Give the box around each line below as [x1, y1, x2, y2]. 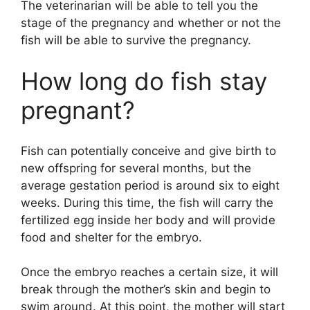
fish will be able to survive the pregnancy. [21, 33, 251, 47]
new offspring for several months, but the [21, 161, 251, 175]
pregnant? [21, 95, 135, 125]
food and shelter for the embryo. [21, 230, 202, 244]
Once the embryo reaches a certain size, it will [21, 265, 278, 280]
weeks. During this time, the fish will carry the [21, 195, 273, 210]
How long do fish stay [21, 66, 267, 96]
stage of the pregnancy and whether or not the [21, 15, 281, 30]
